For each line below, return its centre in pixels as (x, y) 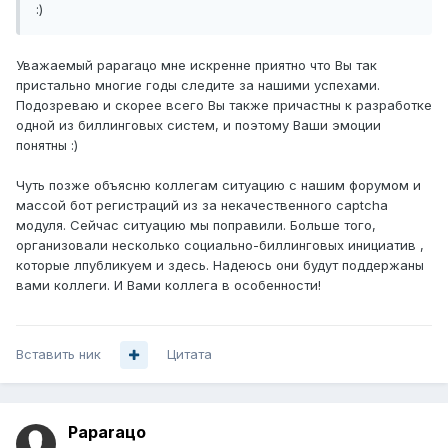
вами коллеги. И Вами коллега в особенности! (168, 285)
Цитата (189, 354)
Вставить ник (58, 354)
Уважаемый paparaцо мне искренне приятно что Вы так (196, 65)
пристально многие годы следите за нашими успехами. (198, 85)
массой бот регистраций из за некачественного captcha (202, 205)
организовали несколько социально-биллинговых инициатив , (220, 245)
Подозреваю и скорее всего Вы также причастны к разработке (224, 105)
